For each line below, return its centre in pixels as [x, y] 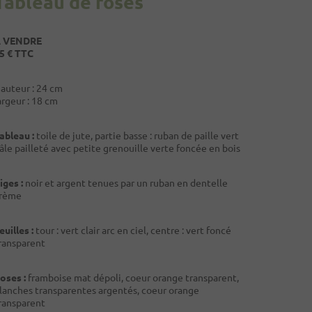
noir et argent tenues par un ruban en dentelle [125, 182]
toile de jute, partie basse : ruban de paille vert [136, 135]
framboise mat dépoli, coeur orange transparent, [132, 277]
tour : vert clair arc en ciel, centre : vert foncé [132, 230]
